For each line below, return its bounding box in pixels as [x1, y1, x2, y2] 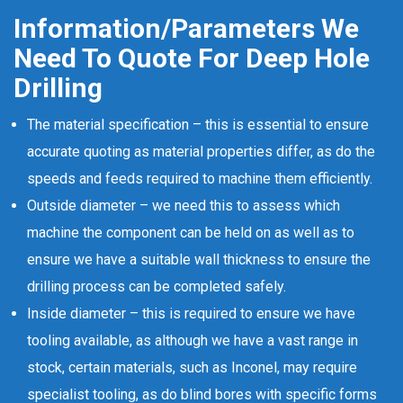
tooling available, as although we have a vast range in [27, 332, 358, 349]
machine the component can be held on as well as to [27, 224, 354, 241]
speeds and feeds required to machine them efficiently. [27, 170, 372, 187]
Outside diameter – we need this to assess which [27, 197, 340, 214]
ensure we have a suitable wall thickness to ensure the [27, 251, 371, 268]
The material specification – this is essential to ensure [27, 116, 369, 133]
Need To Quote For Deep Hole [13, 42, 370, 74]
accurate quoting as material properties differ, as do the [27, 143, 375, 160]
